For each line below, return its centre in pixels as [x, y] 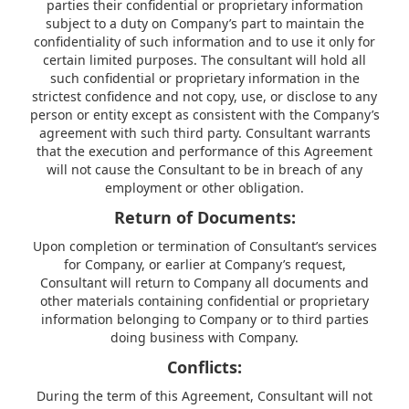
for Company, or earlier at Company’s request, [204, 264]
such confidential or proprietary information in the [204, 78]
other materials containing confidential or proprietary [204, 301]
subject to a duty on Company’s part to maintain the [204, 23]
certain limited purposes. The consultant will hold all [204, 60]
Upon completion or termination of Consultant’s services [204, 246]
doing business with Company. [204, 337]
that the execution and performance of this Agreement [204, 151]
